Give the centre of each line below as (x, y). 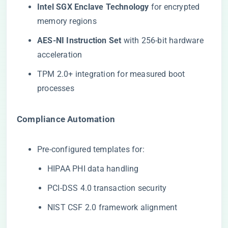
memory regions (67, 21)
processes (56, 88)
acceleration (60, 55)
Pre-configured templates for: (91, 149)
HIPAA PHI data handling (93, 169)
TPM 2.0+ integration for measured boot (111, 74)
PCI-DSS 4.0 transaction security (107, 188)
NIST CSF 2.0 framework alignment (112, 207)
